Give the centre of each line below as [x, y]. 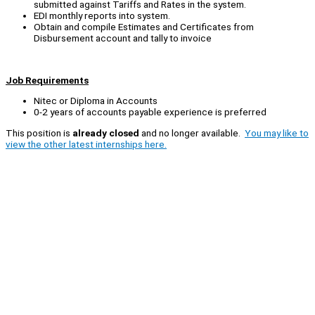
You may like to [277, 133]
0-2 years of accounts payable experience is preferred [150, 112]
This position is [39, 133]
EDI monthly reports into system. [102, 16]
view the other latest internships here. [86, 144]
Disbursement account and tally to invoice [123, 38]
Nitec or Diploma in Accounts [96, 101]
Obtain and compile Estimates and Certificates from [144, 27]
